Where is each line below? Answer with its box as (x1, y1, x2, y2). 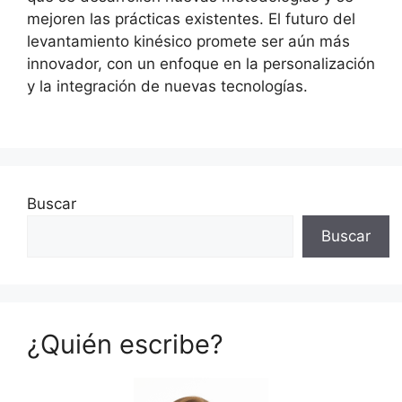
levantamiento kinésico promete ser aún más (27, 32, 350, 50)
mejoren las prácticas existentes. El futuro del (27, 10, 355, 28)
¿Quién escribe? (27, 328, 223, 360)
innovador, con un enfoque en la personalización (27, 55, 375, 73)
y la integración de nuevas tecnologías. (27, 77, 308, 95)
